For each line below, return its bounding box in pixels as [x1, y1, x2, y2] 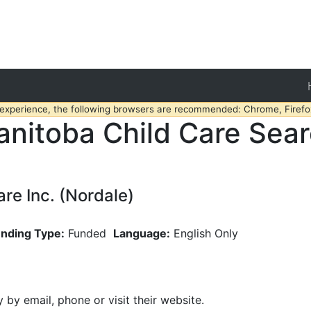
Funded [68, 226, 106, 240]
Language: [113, 226, 170, 240]
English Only [174, 226, 238, 240]
